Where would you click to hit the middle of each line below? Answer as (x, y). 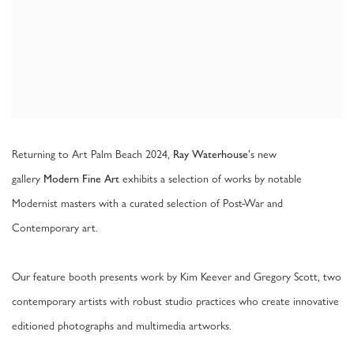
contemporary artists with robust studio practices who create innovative (175, 301)
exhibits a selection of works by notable (211, 179)
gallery (28, 179)
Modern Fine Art (81, 179)
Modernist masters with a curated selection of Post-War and (147, 203)
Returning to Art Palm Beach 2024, (92, 154)
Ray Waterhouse (211, 154)
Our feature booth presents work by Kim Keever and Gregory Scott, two (177, 277)
